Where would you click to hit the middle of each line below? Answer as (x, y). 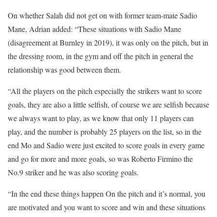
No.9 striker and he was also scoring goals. (73, 172)
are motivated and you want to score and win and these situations (107, 207)
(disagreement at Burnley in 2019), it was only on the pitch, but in (108, 42)
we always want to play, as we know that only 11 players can (101, 118)
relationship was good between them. (64, 70)
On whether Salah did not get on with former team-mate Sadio (102, 15)
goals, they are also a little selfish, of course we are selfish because (108, 104)
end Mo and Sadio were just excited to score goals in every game (106, 145)
